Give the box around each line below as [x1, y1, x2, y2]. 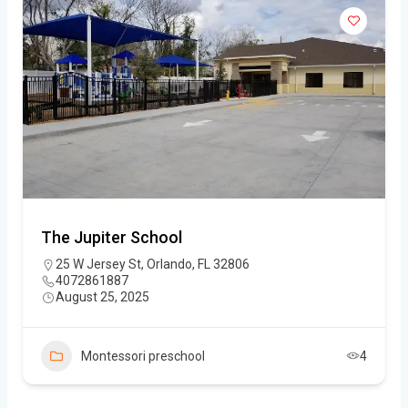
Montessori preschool [81, 348, 205, 363]
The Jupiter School [41, 227, 182, 247]
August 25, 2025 [56, 289, 149, 304]
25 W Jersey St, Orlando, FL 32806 [56, 256, 250, 271]
